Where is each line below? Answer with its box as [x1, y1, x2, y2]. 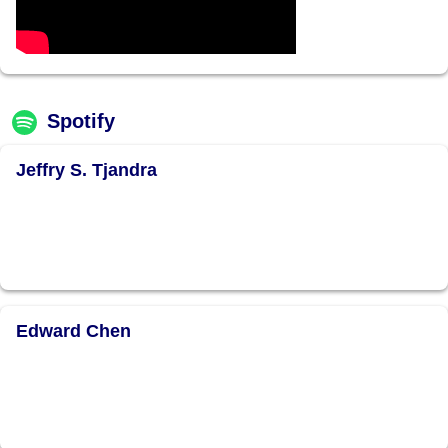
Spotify [47, 110, 115, 132]
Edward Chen [16, 321, 131, 341]
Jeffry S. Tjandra [16, 160, 157, 180]
